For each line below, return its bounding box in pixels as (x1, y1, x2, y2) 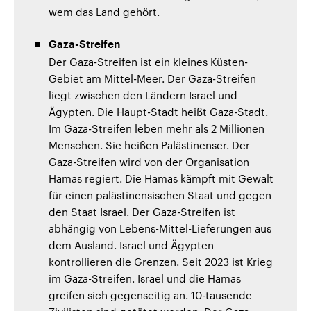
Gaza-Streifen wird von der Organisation (49, 155, 249, 168)
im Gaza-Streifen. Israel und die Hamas (49, 271, 241, 285)
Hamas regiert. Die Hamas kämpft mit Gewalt (49, 171, 274, 185)
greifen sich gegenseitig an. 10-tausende (49, 288, 252, 301)
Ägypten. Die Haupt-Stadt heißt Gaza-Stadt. (49, 105, 268, 118)
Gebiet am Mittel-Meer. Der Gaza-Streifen (49, 72, 256, 85)
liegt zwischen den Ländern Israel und (49, 88, 237, 101)
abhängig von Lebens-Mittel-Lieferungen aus (49, 221, 271, 235)
